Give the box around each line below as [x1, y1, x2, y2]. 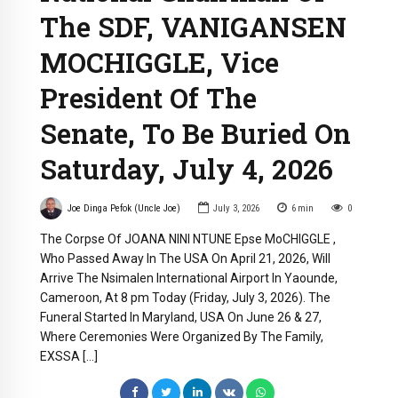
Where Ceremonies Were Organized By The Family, [40, 330, 323, 345]
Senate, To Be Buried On [40, 115, 351, 152]
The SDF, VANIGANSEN [40, 9, 346, 45]
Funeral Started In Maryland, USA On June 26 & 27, [40, 310, 322, 325]
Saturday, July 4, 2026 [40, 151, 333, 187]
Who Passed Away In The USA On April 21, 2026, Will [40, 251, 330, 267]
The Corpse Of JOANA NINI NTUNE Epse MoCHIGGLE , [40, 232, 336, 247]
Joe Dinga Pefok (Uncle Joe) [67, 202, 180, 214]
